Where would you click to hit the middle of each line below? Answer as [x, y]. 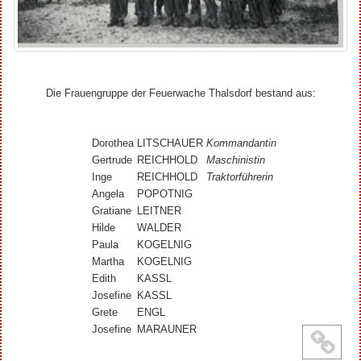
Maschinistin [236, 160]
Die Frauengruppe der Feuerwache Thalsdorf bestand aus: [180, 93]
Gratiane [112, 210]
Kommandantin [241, 143]
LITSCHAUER [170, 143]
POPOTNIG [165, 193]
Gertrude [112, 160]
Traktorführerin [240, 176]
